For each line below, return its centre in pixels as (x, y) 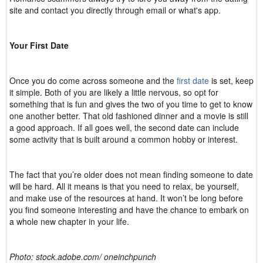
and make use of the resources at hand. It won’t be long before (126, 198)
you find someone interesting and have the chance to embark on (129, 210)
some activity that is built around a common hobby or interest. (124, 139)
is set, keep (231, 80)
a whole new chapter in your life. (69, 221)
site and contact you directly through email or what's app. (115, 10)
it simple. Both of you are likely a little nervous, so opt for (114, 92)
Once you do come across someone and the (93, 80)
